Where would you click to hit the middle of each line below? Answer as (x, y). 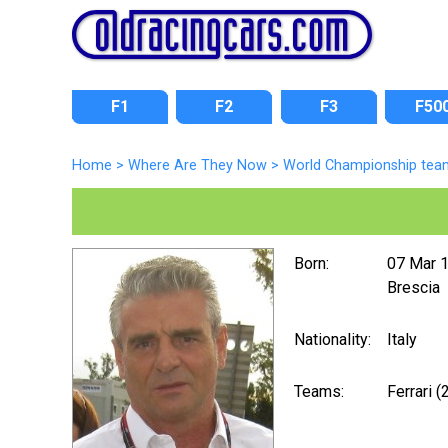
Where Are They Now (197, 165)
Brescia (413, 287)
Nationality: (332, 339)
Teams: (319, 391)
